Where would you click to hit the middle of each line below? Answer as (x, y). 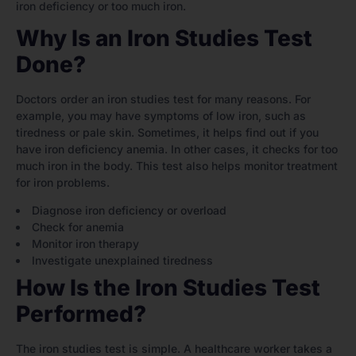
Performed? (81, 314)
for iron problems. (63, 183)
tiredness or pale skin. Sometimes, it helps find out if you (167, 133)
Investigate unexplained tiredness (122, 261)
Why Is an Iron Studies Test (164, 39)
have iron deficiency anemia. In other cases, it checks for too (177, 149)
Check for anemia (78, 227)
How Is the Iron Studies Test (168, 288)
